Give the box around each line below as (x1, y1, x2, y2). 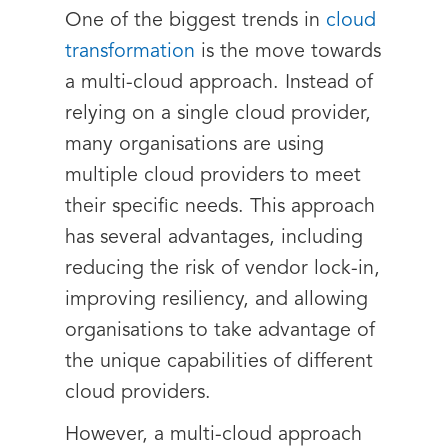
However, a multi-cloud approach (65, 425, 362, 445)
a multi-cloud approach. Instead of (65, 73, 373, 93)
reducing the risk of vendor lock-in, (65, 259, 380, 279)
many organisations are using (65, 135, 324, 155)
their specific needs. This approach (65, 197, 375, 217)
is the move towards (195, 42, 381, 62)
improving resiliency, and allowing (65, 290, 368, 310)
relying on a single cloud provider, (65, 104, 371, 124)
